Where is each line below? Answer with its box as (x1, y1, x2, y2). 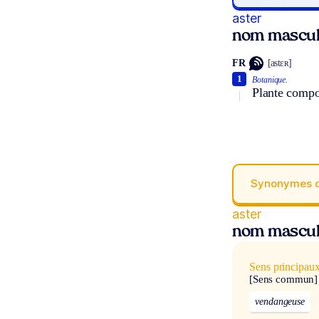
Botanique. (252, 74, 288, 85)
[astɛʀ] (267, 58, 292, 69)
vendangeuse (255, 296, 305, 308)
